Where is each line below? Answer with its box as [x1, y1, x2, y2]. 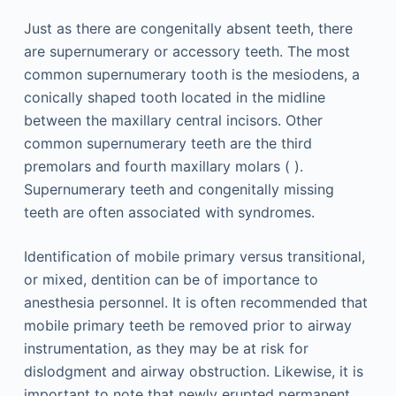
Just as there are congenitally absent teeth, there [23, 19, 353, 37]
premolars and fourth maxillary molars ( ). [23, 156, 303, 175]
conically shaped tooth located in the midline [23, 88, 325, 106]
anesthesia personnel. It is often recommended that [23, 293, 368, 311]
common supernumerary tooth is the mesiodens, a [23, 65, 360, 83]
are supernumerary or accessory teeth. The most [23, 42, 350, 60]
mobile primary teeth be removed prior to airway [23, 316, 352, 334]
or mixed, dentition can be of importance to [23, 270, 318, 288]
